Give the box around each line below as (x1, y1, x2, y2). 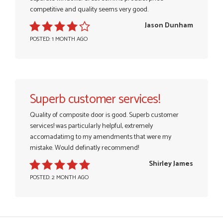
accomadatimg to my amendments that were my (30, 131, 171, 143)
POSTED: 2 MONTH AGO (30, 172, 89, 182)
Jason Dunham (145, 19, 193, 31)
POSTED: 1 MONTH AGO (30, 34, 88, 44)
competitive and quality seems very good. (30, 3, 148, 15)
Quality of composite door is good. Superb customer (30, 109, 179, 121)
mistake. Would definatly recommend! (30, 142, 139, 154)
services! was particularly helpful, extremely (30, 120, 153, 132)
